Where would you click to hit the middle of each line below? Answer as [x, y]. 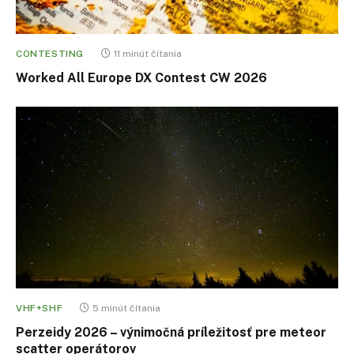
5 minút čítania [127, 308]
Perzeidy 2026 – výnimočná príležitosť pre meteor [171, 332]
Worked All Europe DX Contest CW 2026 [141, 78]
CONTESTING [50, 54]
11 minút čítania [148, 54]
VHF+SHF [40, 308]
